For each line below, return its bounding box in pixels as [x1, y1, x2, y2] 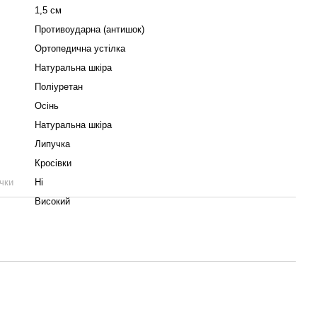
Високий [35, 196, 70, 207]
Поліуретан [35, 81, 83, 92]
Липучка [35, 139, 70, 149]
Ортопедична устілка [35, 43, 125, 54]
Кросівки [35, 158, 71, 168]
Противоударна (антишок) [35, 24, 144, 35]
